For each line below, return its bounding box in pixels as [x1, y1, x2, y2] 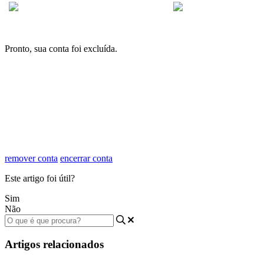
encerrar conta [60, 153, 113, 164]
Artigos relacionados [5, 238, 104, 251]
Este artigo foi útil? [5, 173, 75, 184]
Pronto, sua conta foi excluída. [5, 43, 117, 54]
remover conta [5, 153, 58, 164]
